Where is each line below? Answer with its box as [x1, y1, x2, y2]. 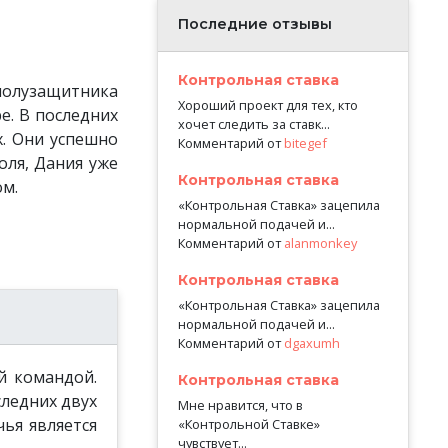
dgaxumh [283, 334, 340, 353]
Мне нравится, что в [177, 396, 303, 415]
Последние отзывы [177, 14, 332, 33]
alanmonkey [283, 233, 357, 252]
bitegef [283, 133, 327, 152]
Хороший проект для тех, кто [177, 95, 358, 114]
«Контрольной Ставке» [177, 415, 320, 434]
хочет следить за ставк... [177, 114, 330, 133]
